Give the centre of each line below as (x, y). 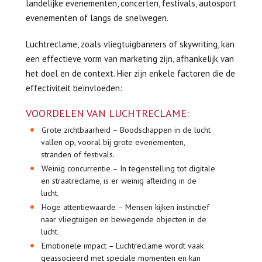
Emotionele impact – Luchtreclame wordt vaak (123, 246)
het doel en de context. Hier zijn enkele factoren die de (130, 73)
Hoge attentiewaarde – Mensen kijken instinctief (126, 207)
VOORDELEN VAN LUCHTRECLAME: (107, 113)
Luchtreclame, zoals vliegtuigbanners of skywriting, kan (130, 44)
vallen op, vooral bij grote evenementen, (113, 142)
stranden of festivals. (77, 154)
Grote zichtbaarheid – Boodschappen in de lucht (126, 130)
